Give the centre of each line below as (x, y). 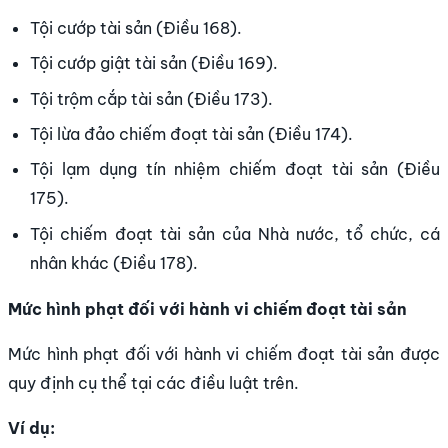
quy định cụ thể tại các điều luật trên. (153, 383)
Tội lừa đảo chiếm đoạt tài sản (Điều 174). (192, 134)
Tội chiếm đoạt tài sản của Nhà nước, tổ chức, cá (235, 233)
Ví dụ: (31, 428)
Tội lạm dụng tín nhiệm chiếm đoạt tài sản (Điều (235, 169)
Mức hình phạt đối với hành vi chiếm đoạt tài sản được (224, 354)
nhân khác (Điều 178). (114, 262)
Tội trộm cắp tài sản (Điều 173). (152, 98)
